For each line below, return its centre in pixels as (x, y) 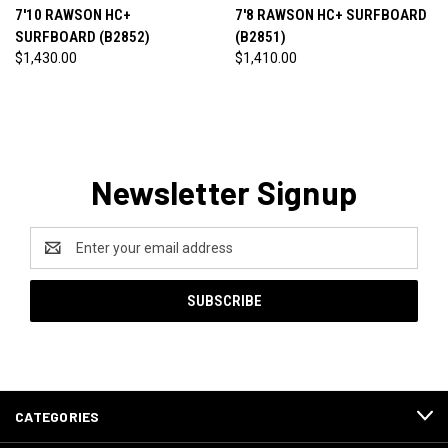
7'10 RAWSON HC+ (73, 14)
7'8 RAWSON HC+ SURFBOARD (330, 14)
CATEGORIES (57, 416)
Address (56, 257)
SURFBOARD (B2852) (82, 36)
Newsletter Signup (224, 191)
